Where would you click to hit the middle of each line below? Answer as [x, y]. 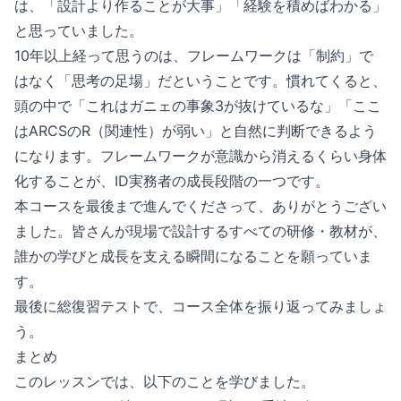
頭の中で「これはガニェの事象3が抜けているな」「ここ [198, 106]
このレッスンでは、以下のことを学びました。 [165, 381]
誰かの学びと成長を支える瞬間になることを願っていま [193, 256]
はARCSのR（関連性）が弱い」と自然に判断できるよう [196, 131]
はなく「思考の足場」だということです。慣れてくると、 [200, 81]
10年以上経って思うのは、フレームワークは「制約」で [194, 55]
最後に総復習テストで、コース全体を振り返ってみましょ [200, 306]
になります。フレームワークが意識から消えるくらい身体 [200, 156]
